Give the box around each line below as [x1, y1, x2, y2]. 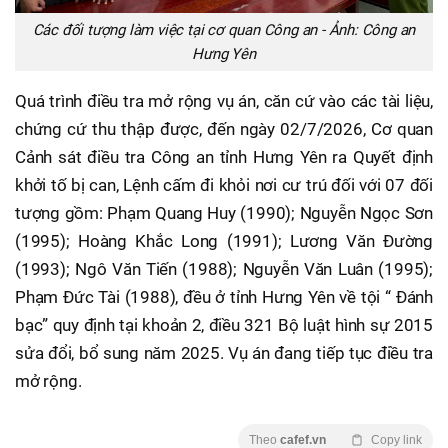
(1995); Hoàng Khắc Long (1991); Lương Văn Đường [15, 231, 433, 252]
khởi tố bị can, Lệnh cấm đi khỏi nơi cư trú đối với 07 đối [15, 175, 433, 196]
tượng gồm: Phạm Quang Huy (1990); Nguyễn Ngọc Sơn [15, 203, 433, 224]
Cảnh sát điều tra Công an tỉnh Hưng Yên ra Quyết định [15, 147, 433, 168]
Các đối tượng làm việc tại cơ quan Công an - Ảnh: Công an [32, 21, 416, 40]
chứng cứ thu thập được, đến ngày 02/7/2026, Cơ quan [15, 119, 433, 140]
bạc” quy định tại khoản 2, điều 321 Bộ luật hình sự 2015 [15, 315, 433, 336]
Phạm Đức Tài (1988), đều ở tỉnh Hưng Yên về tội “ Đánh [15, 287, 433, 308]
